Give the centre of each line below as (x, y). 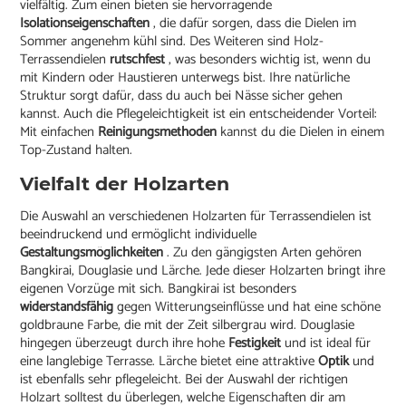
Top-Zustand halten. (77, 150)
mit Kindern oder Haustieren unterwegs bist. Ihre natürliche (185, 78)
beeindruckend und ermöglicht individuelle (139, 235)
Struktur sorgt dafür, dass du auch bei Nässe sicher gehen (182, 96)
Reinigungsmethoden (159, 132)
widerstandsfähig (69, 307)
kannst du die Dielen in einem (303, 132)
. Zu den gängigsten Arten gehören (265, 253)
